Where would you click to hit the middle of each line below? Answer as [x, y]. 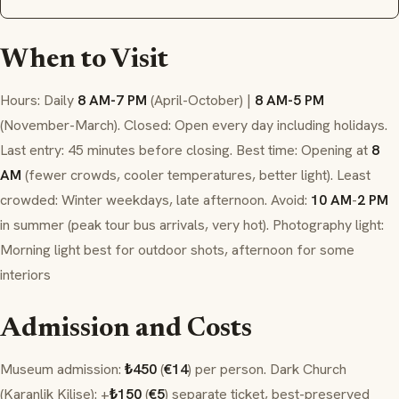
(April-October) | [201, 101]
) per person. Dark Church [267, 370]
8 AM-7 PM [112, 101]
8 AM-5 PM [289, 101]
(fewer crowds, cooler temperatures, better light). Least [196, 175]
